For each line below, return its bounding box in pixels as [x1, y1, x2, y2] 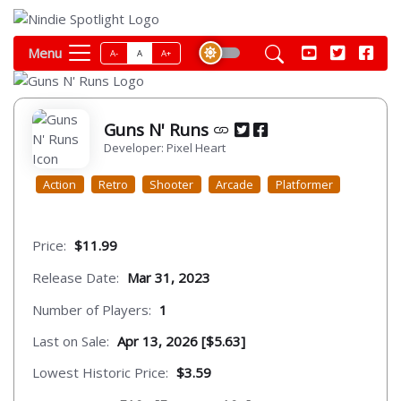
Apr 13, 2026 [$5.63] [117, 332, 245, 351]
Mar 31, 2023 [127, 268, 210, 286]
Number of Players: [32, 300, 151, 319]
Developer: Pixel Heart [104, 139, 226, 156]
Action [43, 175, 77, 192]
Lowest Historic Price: [32, 363, 168, 382]
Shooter [149, 175, 194, 192]
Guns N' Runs [104, 117, 213, 141]
